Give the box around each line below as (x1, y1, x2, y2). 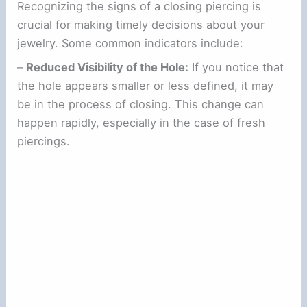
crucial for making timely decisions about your (17, 18, 265, 32)
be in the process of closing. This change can (17, 97, 265, 112)
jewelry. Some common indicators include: (17, 36, 244, 51)
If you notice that (188, 60, 284, 75)
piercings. (17, 134, 71, 149)
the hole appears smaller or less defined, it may (17, 79, 274, 93)
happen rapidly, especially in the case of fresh (17, 116, 266, 130)
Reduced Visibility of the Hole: (26, 60, 189, 75)
